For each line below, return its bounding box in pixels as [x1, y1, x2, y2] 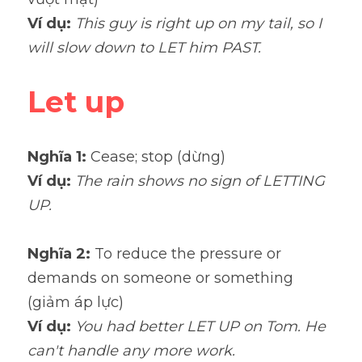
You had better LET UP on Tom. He [75, 318, 326, 335]
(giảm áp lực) [27, 293, 124, 311]
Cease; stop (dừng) [90, 148, 225, 166]
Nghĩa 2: [27, 245, 90, 263]
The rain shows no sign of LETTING [75, 172, 325, 190]
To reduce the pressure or [90, 245, 281, 263]
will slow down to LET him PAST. [27, 39, 261, 57]
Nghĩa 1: [27, 148, 90, 166]
